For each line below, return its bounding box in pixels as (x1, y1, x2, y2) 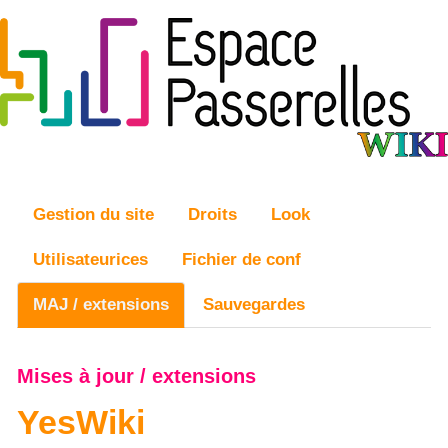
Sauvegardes (203, 295, 305, 314)
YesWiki (17, 403, 145, 442)
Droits (188, 205, 237, 224)
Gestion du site (33, 205, 154, 224)
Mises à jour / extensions (17, 365, 256, 388)
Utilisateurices (33, 250, 148, 269)
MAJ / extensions (33, 295, 169, 314)
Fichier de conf (182, 250, 301, 269)
